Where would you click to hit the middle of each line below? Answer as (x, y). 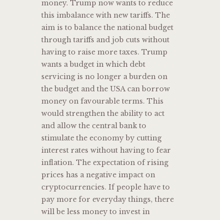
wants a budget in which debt (93, 65)
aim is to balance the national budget (107, 28)
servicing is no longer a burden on (104, 77)
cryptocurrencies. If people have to (106, 187)
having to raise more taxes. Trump (104, 52)
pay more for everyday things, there (108, 200)
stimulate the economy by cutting (101, 138)
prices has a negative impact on (98, 175)
